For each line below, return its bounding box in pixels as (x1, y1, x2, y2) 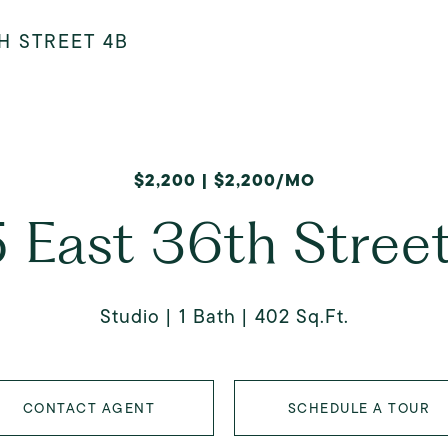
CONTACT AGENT (22, 398, 156, 418)
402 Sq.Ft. (254, 303, 349, 330)
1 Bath (178, 303, 236, 330)
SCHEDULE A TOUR (287, 398, 431, 418)
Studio (99, 303, 160, 330)
